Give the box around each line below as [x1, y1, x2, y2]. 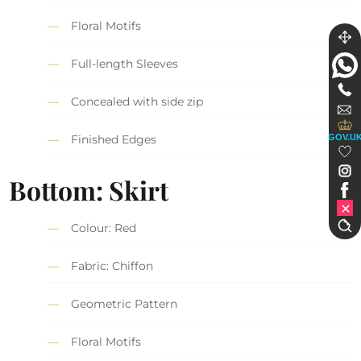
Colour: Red [71, 220, 137, 235]
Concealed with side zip [71, 94, 204, 110]
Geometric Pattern [71, 296, 178, 311]
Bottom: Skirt [9, 172, 169, 207]
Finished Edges [71, 132, 157, 147]
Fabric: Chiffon [71, 258, 154, 273]
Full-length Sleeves [71, 56, 179, 72]
